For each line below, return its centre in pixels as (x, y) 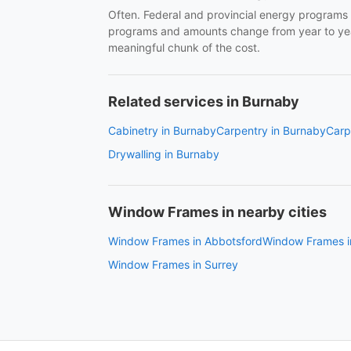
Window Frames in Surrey (173, 264)
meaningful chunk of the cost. (184, 47)
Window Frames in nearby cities (217, 212)
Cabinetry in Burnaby (162, 130)
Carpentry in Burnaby (271, 130)
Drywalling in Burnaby (164, 154)
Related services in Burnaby (204, 101)
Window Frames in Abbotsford (185, 241)
